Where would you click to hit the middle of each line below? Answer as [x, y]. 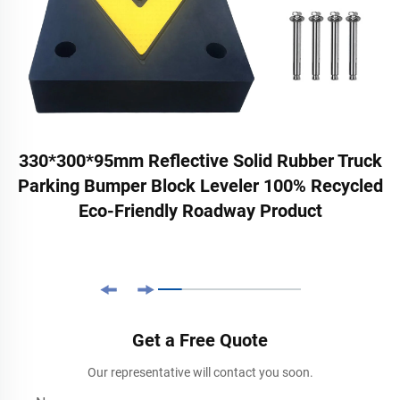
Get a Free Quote [200, 340]
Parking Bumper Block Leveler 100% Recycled [200, 185]
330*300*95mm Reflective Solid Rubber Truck [200, 160]
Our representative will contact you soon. [200, 372]
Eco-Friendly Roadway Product [200, 210]
